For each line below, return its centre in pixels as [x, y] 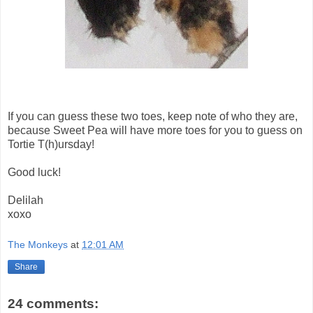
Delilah [26, 201]
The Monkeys [38, 245]
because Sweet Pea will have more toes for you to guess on [155, 131]
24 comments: [53, 303]
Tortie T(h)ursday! [51, 145]
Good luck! [34, 173]
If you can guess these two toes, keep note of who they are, [153, 117]
